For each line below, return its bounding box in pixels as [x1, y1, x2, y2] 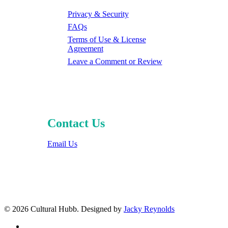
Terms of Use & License [67, 35, 146, 44]
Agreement [67, 44, 103, 53]
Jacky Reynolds [124, 205, 175, 214]
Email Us [47, 139, 77, 148]
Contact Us [47, 116, 105, 130]
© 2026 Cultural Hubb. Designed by [4, 205, 124, 214]
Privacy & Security [67, 9, 129, 18]
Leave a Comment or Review [67, 56, 162, 66]
